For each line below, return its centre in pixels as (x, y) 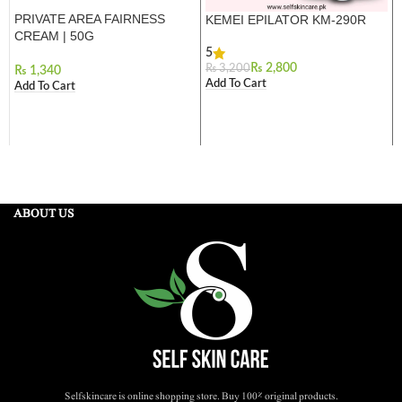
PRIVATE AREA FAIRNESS (90, 18)
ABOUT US (44, 214)
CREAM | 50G (54, 35)
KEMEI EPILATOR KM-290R (286, 19)
